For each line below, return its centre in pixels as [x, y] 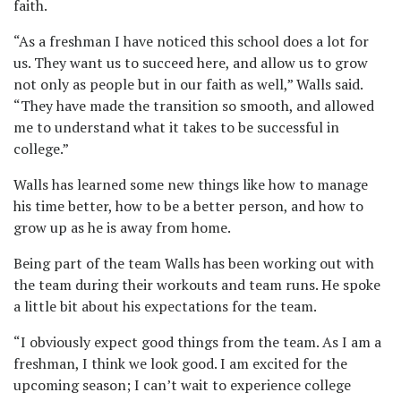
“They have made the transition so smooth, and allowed [194, 106]
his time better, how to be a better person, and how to [188, 206]
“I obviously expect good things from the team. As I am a [197, 342]
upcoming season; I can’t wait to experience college [182, 385]
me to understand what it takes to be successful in [176, 128]
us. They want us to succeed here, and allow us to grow [191, 63]
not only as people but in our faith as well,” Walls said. [188, 85]
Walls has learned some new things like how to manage [191, 185]
